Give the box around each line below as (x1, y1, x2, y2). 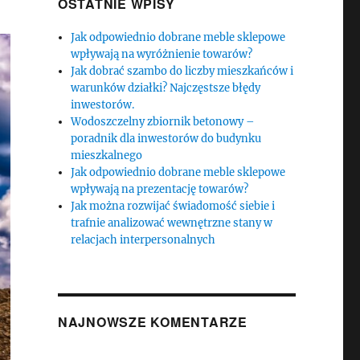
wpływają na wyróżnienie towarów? (71, 47, 253, 61)
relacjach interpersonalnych (71, 233, 216, 247)
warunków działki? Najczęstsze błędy (71, 81, 261, 95)
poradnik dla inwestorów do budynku (71, 132, 262, 145)
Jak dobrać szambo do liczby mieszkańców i (71, 64, 294, 78)
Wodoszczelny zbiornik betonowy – (71, 115, 256, 129)
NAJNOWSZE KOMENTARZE (57, 313, 247, 331)
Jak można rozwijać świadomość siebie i (71, 199, 276, 213)
